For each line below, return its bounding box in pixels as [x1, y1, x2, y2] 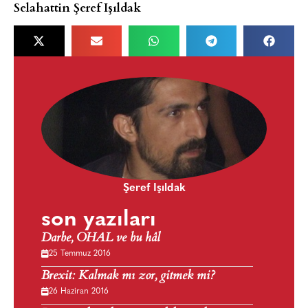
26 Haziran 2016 [49, 287, 109, 296]
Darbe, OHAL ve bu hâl [41, 228, 160, 250]
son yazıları [41, 209, 156, 232]
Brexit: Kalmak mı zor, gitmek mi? [41, 266, 215, 287]
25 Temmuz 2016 [49, 250, 111, 258]
